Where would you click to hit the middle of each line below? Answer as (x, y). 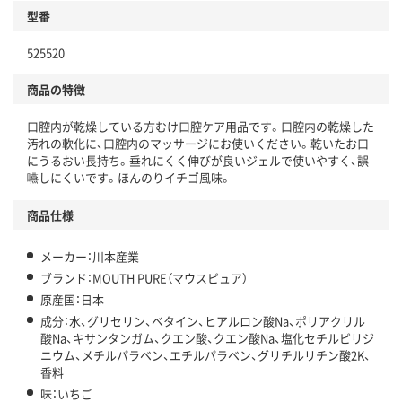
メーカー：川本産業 (90, 256)
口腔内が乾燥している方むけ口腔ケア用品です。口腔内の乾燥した (201, 126)
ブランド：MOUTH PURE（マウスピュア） (144, 277)
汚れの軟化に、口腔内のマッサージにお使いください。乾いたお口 (198, 143)
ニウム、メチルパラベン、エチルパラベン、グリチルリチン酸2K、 (205, 354)
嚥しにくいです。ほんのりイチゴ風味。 (129, 177)
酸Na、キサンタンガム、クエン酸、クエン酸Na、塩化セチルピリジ (207, 337)
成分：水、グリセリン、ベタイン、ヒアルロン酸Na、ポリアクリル (203, 320)
